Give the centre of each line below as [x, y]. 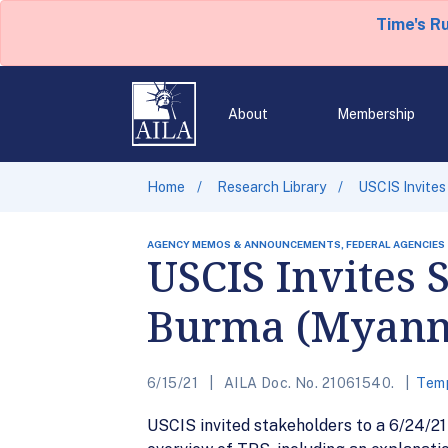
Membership [375, 114]
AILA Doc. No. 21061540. [309, 383]
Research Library [271, 187]
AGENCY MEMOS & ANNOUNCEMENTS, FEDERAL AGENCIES [296, 244]
